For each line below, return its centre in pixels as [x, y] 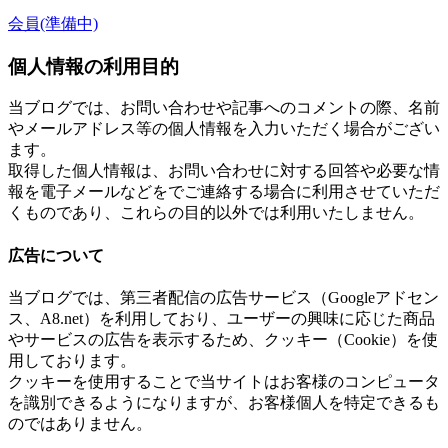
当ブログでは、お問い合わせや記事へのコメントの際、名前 [224, 108]
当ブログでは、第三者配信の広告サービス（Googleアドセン [223, 297]
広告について [56, 255]
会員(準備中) [53, 23]
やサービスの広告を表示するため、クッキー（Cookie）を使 [223, 339]
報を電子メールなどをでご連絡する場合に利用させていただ [224, 192]
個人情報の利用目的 [93, 66]
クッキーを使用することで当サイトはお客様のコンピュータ [224, 381]
